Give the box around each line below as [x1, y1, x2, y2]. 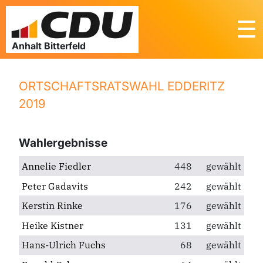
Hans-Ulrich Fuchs [21, 239, 106, 251]
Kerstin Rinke [21, 200, 83, 212]
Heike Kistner [21, 219, 83, 231]
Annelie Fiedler [21, 160, 91, 172]
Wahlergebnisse [19, 135, 107, 150]
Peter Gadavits [21, 180, 88, 192]
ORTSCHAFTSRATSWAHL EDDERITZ [19, 79, 225, 93]
